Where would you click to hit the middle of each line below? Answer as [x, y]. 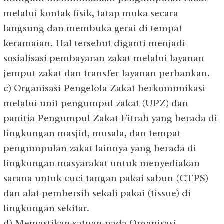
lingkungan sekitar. [46, 208]
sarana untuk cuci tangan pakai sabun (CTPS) [106, 178]
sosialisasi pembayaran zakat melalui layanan [104, 58]
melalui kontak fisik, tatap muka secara [91, 13]
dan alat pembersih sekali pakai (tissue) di [97, 193]
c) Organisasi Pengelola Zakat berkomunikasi [104, 88]
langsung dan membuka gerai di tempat [93, 28]
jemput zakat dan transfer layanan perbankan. [107, 73]
